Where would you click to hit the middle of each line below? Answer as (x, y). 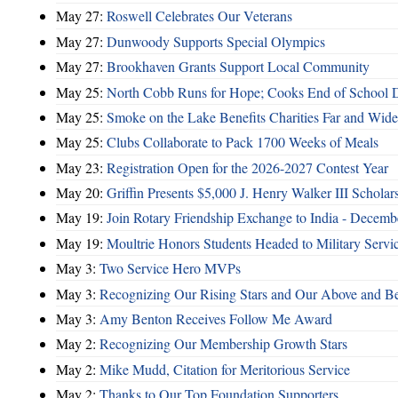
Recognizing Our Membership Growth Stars (223, 344)
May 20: (81, 193)
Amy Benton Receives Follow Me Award (216, 318)
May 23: (81, 167)
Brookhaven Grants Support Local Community (238, 67)
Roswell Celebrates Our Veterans (199, 16)
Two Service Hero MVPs (170, 268)
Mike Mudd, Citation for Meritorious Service (225, 369)
